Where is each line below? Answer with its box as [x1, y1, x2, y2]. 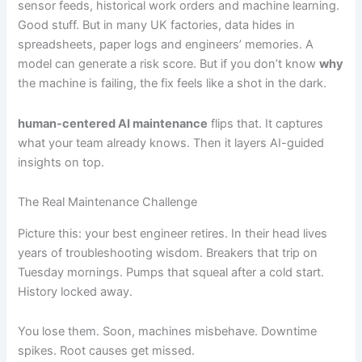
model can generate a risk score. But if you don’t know [18, 57, 320, 72]
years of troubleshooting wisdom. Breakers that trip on [18, 245, 318, 260]
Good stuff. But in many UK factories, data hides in [18, 18, 296, 33]
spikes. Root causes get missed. [18, 343, 196, 359]
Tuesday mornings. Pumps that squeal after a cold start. [18, 264, 325, 280]
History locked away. [18, 284, 133, 299]
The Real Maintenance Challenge [18, 195, 198, 210]
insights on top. [18, 154, 105, 170]
